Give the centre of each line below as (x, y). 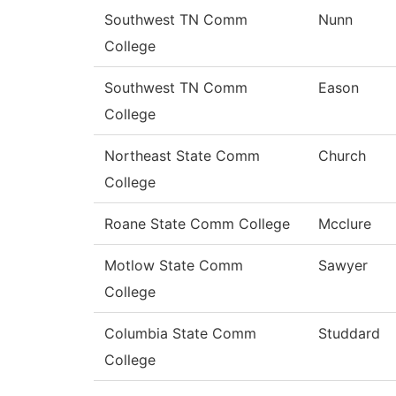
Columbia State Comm (180, 334)
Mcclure (345, 224)
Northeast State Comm (182, 156)
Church (342, 156)
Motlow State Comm (174, 266)
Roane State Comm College (197, 224)
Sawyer (343, 266)
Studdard (349, 334)
